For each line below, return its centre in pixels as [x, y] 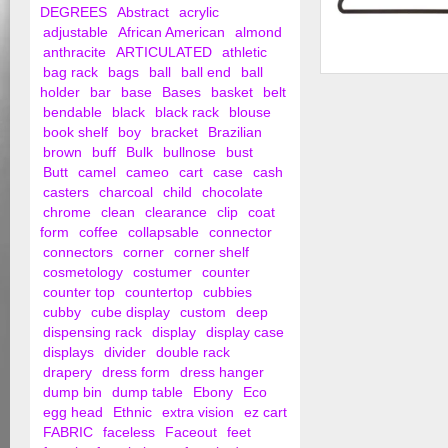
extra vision [198, 412]
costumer [162, 272]
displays [68, 352]
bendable [72, 112]
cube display [130, 312]
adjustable [75, 32]
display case [245, 332]
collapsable [163, 232]
